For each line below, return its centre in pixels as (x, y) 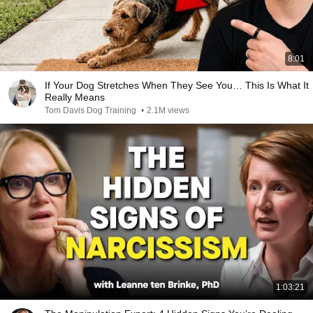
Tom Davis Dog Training (92, 110)
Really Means (75, 97)
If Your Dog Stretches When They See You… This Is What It (177, 85)
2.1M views (168, 110)
